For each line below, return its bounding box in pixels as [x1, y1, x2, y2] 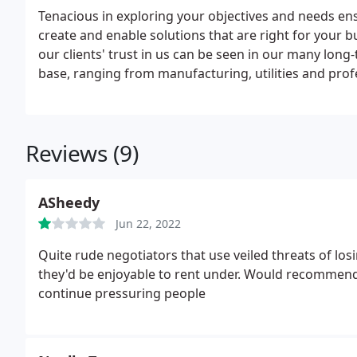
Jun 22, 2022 [116, 216, 181, 231]
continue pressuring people [38, 284, 206, 302]
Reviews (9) [25, 138, 139, 168]
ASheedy [38, 193, 100, 212]
